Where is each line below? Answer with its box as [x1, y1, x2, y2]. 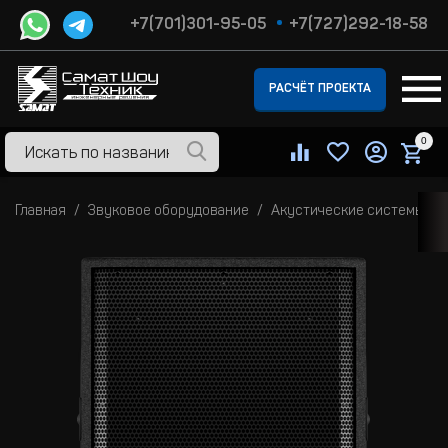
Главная [15, 205, 66, 219]
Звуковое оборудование [88, 205, 249, 219]
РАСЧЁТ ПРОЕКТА [269, 83, 371, 95]
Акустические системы [271, 205, 425, 219]
